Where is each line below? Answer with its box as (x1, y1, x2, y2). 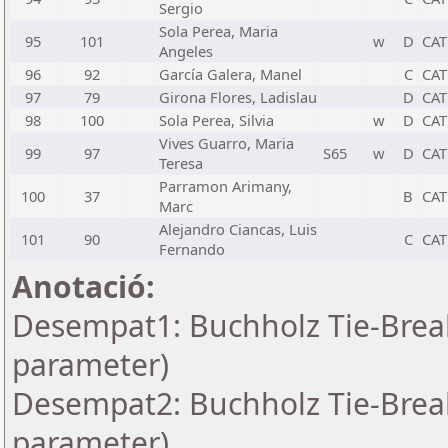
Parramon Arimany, (159, 176, 292, 196)
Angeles (159, 41, 213, 61)
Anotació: (12, 266, 155, 307)
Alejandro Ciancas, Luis (159, 219, 317, 239)
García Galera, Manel (159, 64, 302, 84)
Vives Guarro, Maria (159, 133, 294, 153)
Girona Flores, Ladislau (159, 87, 317, 107)
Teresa (159, 153, 203, 173)
